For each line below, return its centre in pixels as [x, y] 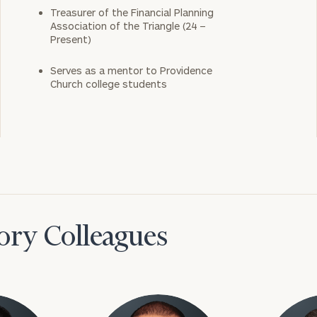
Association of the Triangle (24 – [128, 26]
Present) [70, 39]
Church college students [108, 84]
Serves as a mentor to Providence [131, 70]
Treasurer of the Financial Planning [132, 12]
